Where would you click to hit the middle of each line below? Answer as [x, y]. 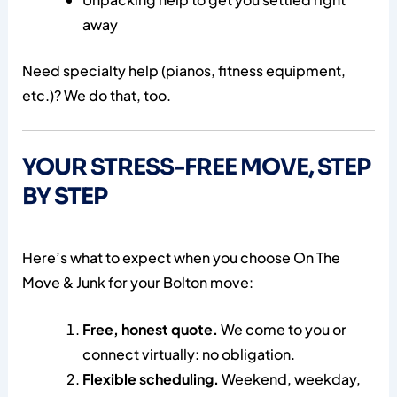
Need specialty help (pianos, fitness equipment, [183, 70]
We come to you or [282, 330]
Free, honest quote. [150, 330]
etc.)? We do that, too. [96, 95]
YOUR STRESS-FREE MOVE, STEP [196, 167]
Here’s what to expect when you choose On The [181, 257]
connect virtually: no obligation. [188, 354]
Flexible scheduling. [150, 379]
